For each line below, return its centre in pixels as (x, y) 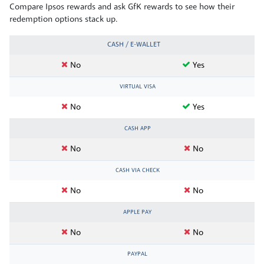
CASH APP (137, 128)
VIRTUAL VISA (137, 87)
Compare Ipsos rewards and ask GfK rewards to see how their (122, 7)
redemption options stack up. (64, 19)
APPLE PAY (137, 212)
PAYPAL (137, 254)
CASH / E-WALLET (133, 44)
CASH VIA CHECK (137, 170)
